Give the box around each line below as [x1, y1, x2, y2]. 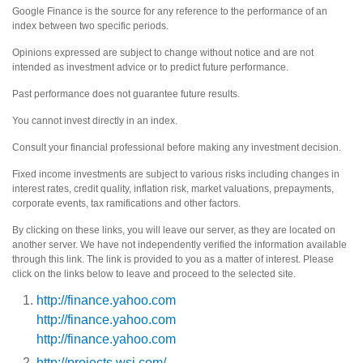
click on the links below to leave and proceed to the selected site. [12, 267, 296, 280]
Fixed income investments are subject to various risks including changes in [12, 168, 340, 180]
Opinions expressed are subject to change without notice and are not [12, 46, 314, 58]
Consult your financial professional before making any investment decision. [12, 141, 341, 153]
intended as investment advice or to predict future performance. [12, 61, 288, 73]
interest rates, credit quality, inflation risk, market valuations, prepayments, [12, 182, 334, 194]
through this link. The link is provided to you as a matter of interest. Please [12, 253, 334, 265]
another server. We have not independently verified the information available [12, 238, 347, 250]
